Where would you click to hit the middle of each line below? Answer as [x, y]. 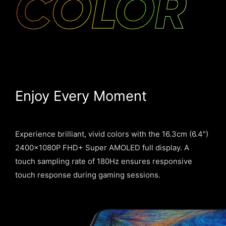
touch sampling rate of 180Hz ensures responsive [103, 161]
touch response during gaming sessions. [88, 175]
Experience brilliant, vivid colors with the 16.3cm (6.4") [111, 134]
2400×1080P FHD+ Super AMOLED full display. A [102, 148]
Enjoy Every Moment [81, 96]
